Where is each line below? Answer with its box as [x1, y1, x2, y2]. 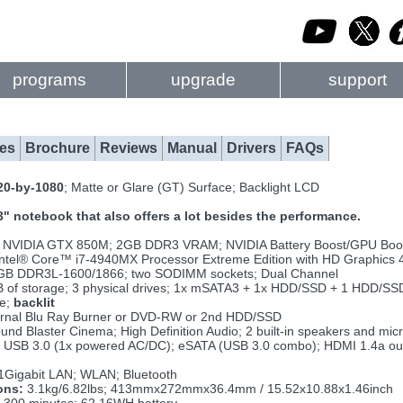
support [327, 70, 387, 89]
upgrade [171, 70, 236, 89]
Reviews [100, 140, 157, 156]
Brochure [25, 140, 90, 156]
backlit [13, 295, 55, 309]
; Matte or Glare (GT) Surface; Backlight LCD [64, 180, 319, 194]
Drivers [227, 140, 276, 156]
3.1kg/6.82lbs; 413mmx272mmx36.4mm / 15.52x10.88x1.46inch [23, 381, 393, 396]
